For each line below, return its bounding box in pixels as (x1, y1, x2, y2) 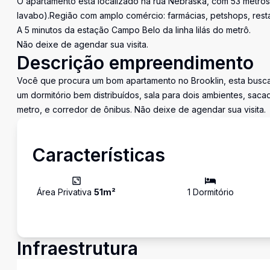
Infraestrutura (17, 237, 138, 259)
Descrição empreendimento (17, 52, 254, 74)
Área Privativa (37, 187, 94, 197)
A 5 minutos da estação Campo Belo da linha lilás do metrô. (17, 25, 251, 35)
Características (32, 144, 165, 166)
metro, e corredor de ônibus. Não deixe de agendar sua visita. (17, 104, 266, 115)
